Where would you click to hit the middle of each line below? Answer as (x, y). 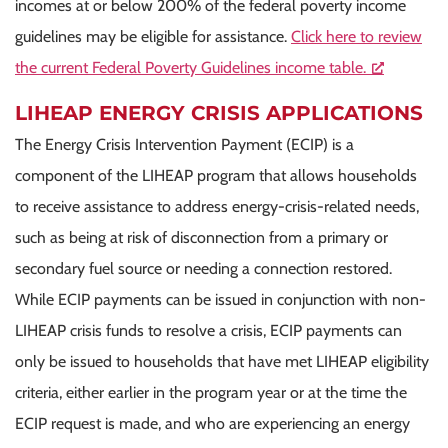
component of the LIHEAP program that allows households (216, 175)
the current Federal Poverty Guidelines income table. (190, 67)
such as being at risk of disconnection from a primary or (201, 237)
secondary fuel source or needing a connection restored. (203, 268)
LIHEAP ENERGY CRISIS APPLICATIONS (219, 112)
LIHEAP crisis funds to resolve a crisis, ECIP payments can (208, 330)
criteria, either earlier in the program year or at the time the (211, 392)
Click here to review (356, 36)
